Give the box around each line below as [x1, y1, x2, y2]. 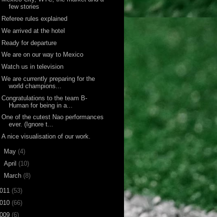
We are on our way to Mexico [1, 51, 84, 59]
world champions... [9, 82, 62, 90]
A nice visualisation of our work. [1, 133, 91, 140]
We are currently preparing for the [1, 75, 95, 82]
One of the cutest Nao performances [1, 113, 104, 121]
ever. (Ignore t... [9, 121, 54, 128]
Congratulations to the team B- [1, 94, 88, 102]
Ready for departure [1, 39, 57, 46]
